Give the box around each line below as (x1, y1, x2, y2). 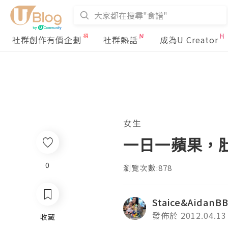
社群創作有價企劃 (12, 34, 81, 46)
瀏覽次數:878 (123, 162, 173, 173)
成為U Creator (160, 34, 218, 46)
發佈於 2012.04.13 (152, 209, 226, 221)
